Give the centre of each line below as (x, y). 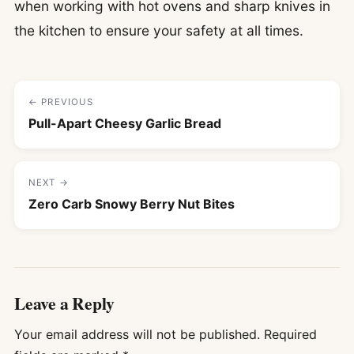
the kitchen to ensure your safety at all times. (159, 31)
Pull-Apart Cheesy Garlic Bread (125, 124)
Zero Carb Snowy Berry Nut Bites (132, 204)
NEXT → (49, 183)
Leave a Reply (65, 303)
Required (290, 335)
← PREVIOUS (61, 102)
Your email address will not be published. (137, 335)
